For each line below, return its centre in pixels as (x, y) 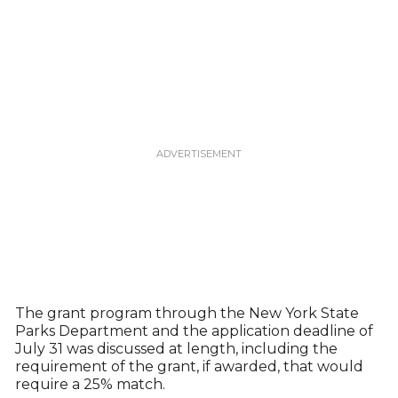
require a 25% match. (90, 384)
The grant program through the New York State (187, 313)
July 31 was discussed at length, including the (176, 349)
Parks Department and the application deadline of (194, 331)
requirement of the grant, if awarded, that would (189, 366)
